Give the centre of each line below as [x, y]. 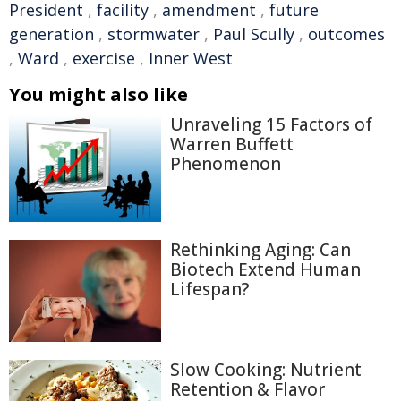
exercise [104, 58]
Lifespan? [209, 290]
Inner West [191, 58]
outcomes [346, 34]
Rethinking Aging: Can [260, 250]
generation [51, 34]
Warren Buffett [232, 144]
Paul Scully [254, 34]
